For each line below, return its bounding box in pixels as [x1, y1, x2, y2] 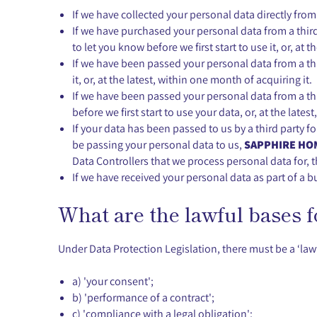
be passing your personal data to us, [72, 137, 244, 151]
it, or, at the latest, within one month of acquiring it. [72, 72, 312, 86]
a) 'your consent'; [72, 274, 154, 288]
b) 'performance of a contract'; [72, 290, 214, 304]
